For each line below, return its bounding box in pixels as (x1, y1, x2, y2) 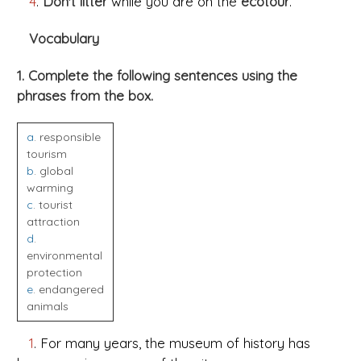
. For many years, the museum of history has (34, 334, 310, 352)
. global (33, 164, 73, 179)
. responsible (33, 130, 101, 145)
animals (26, 299, 68, 314)
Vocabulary (17, 30, 99, 48)
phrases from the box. (17, 87, 153, 105)
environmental (26, 248, 102, 263)
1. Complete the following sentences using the (17, 67, 297, 85)
